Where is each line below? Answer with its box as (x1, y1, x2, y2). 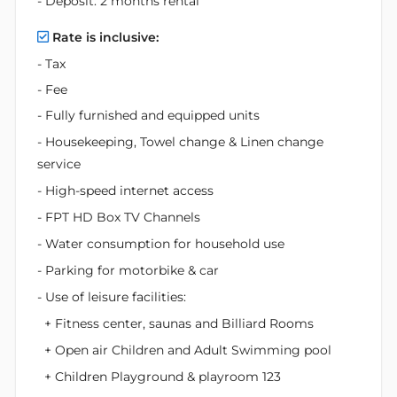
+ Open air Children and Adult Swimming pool (37, 341, 331, 358)
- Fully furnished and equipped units (37, 106, 260, 123)
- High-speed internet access (37, 182, 214, 198)
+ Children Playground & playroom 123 (37, 368, 281, 385)
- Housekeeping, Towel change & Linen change (37, 133, 323, 150)
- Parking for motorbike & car (37, 261, 219, 278)
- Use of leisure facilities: (37, 288, 190, 305)
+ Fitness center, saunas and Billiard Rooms (37, 315, 314, 331)
